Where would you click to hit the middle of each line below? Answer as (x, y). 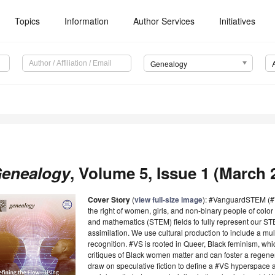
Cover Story (109, 200)
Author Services (164, 21)
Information (87, 21)
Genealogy (168, 64)
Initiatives (238, 21)
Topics (28, 21)
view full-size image (168, 200)
